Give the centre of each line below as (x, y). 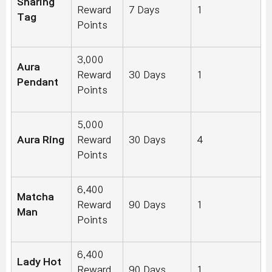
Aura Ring (41, 140)
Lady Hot (39, 262)
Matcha (36, 197)
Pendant (38, 82)
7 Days (144, 10)
